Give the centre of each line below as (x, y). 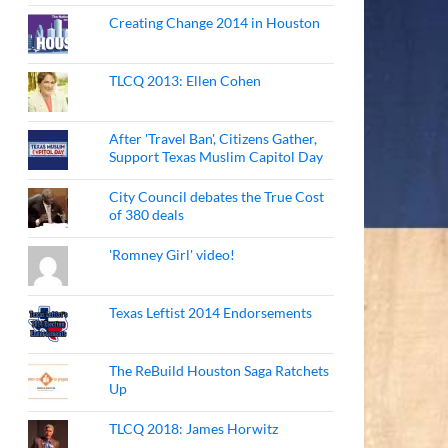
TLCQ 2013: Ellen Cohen (185, 80)
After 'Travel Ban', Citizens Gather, (213, 138)
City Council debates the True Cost (217, 196)
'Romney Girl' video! (172, 254)
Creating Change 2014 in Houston (215, 22)
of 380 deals (147, 214)
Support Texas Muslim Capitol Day (216, 156)
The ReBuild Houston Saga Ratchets (219, 370)
